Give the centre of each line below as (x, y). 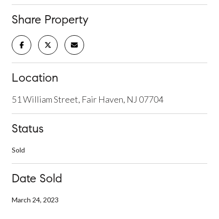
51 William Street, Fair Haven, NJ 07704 (88, 99)
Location (35, 77)
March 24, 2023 (35, 199)
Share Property (50, 19)
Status (28, 128)
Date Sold (37, 178)
